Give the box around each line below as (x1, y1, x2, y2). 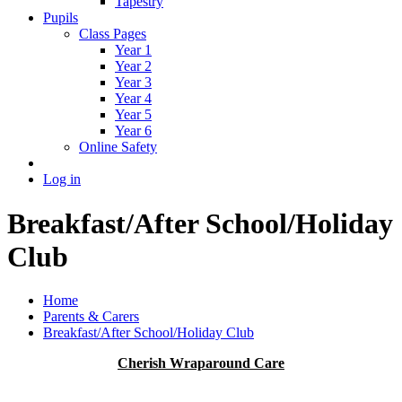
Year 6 (115, 123, 152, 139)
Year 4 (115, 91, 152, 107)
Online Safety (79, 139, 157, 155)
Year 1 (115, 42, 152, 58)
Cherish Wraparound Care (118, 354, 284, 371)
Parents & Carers (43, 308, 139, 324)
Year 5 (115, 107, 152, 123)
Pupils (43, 10, 78, 26)
